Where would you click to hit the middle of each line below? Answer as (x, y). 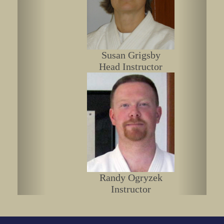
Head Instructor (131, 66)
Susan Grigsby (131, 55)
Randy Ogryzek (131, 178)
